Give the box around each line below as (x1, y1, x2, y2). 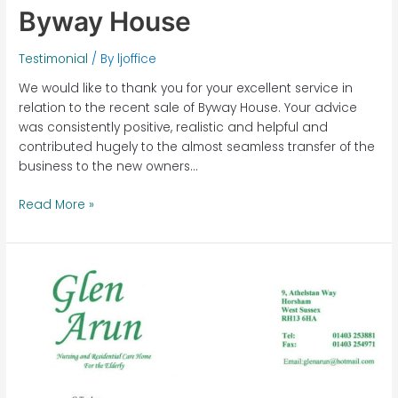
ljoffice (117, 50, 157, 68)
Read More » (19, 195, 95, 213)
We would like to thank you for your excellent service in (19, 80, 354, 98)
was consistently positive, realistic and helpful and (19, 119, 329, 137)
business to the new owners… (19, 158, 198, 176)
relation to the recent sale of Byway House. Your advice (19, 99, 358, 117)
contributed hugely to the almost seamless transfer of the (19, 139, 376, 156)
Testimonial (19, 50, 89, 68)
